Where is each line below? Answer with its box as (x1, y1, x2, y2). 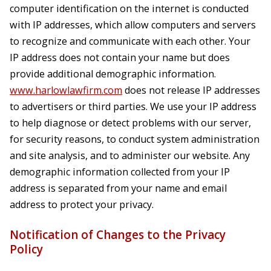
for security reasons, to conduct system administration (10, 132, 260, 146)
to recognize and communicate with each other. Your (10, 34, 251, 48)
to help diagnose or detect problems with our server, (10, 116, 252, 130)
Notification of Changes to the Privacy (10, 227, 226, 243)
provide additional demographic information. (10, 67, 217, 81)
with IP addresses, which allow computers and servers (10, 18, 256, 32)
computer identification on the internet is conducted (10, 2, 249, 16)
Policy (10, 241, 44, 258)
